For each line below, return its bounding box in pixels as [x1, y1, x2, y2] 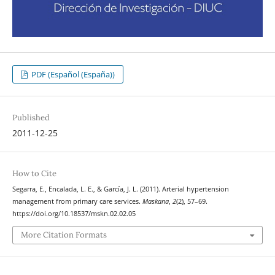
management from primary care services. [12, 196, 142, 206]
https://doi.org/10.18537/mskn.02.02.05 [12, 209, 136, 218]
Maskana [142, 196, 169, 206]
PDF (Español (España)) [29, 68, 115, 80]
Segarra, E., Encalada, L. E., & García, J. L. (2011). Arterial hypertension [12, 184, 229, 193]
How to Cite [12, 168, 56, 179]
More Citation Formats [20, 230, 107, 241]
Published [12, 112, 50, 123]
